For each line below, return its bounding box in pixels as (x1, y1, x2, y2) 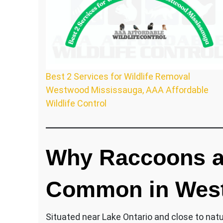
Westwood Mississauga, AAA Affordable (46, 84, 209, 95)
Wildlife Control (46, 98, 107, 109)
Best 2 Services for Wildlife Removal (46, 71, 190, 82)
